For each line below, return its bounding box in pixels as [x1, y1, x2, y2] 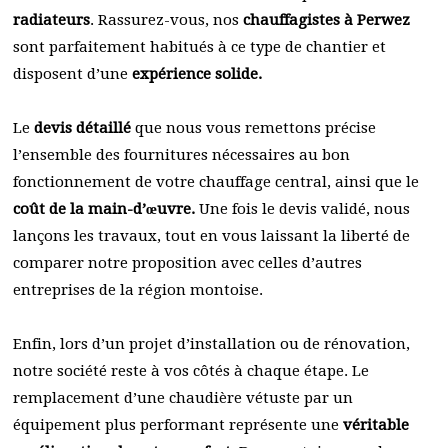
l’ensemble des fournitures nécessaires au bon [13, 146, 350, 164]
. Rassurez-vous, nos [90, 11, 243, 29]
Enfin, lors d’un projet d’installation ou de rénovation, [13, 335, 410, 353]
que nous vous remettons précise [131, 119, 376, 137]
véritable [343, 416, 409, 434]
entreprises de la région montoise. [13, 281, 263, 299]
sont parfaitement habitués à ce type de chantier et [13, 38, 386, 56]
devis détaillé [34, 119, 131, 137]
